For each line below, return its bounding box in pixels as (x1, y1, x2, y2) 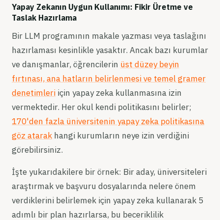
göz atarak (12, 130, 52, 141)
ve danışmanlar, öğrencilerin (12, 59, 120, 70)
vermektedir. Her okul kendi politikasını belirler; (12, 102, 192, 112)
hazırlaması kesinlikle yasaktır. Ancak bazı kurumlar (12, 45, 208, 55)
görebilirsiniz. (12, 144, 63, 155)
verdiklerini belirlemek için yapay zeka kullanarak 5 (12, 195, 203, 206)
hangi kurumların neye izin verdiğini (52, 130, 189, 141)
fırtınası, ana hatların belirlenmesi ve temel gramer (12, 73, 206, 84)
